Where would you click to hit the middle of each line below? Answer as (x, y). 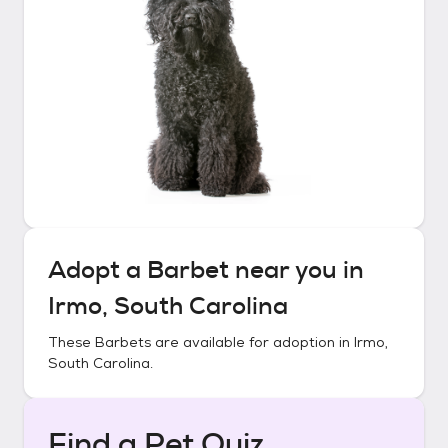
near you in (296, 270)
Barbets (123, 342)
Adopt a (97, 270)
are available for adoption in (252, 342)
